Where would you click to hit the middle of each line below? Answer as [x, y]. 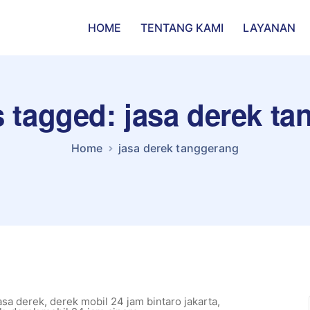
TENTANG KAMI [182, 28]
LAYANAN [270, 28]
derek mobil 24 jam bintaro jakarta [134, 301]
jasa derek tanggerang [179, 148]
